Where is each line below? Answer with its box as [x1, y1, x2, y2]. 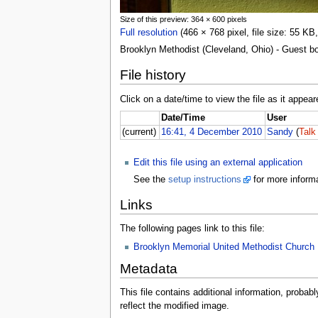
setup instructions [168, 174, 241, 185]
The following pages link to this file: [119, 224, 265, 234]
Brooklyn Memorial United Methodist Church [133, 241, 314, 252]
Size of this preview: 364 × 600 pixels [119, 15, 247, 24]
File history [119, 67, 186, 83]
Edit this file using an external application [133, 157, 302, 168]
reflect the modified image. [119, 301, 229, 312]
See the [133, 174, 168, 185]
